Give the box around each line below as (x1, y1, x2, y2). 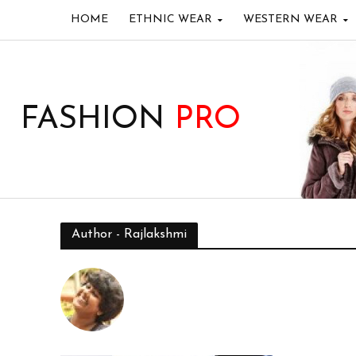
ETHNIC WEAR (128, 14, 212, 25)
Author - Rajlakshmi (71, 228, 187, 241)
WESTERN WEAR (242, 14, 338, 25)
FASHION (20, 104, 175, 136)
